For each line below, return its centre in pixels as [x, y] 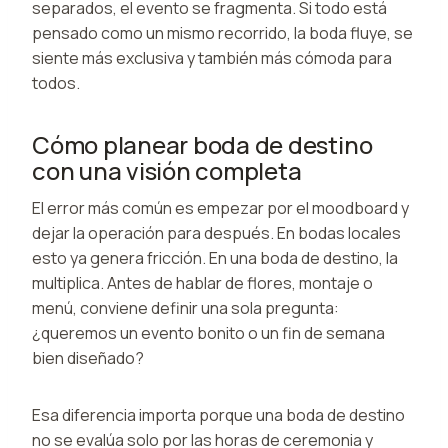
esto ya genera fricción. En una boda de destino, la [215, 257]
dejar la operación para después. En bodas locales [216, 232]
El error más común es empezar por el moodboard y [220, 207]
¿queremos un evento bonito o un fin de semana [208, 332]
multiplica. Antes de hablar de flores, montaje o [202, 282]
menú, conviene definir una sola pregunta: [185, 307]
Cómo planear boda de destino [202, 144]
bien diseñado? [88, 357]
